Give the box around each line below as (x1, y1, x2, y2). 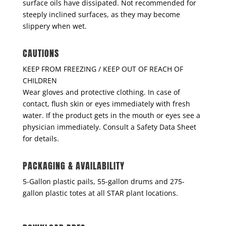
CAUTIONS (22, 46, 59, 61)
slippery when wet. (22, 21, 87, 31)
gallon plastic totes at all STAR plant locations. (22, 188, 178, 198)
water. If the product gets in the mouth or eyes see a (22, 110, 200, 121)
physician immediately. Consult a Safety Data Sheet (22, 122, 196, 132)
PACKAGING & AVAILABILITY (22, 159, 125, 173)
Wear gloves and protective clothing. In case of (22, 87, 180, 97)
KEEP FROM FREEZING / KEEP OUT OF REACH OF (22, 64, 183, 74)
